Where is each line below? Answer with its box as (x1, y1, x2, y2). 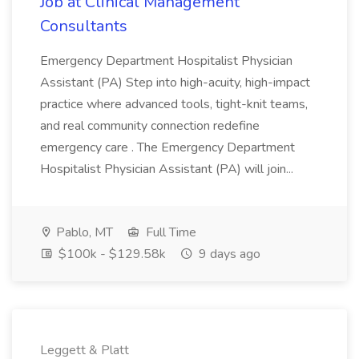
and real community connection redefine (40, 117, 260, 135)
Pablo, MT (53, 224, 113, 241)
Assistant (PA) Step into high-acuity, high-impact (40, 74, 310, 91)
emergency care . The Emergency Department (40, 139, 295, 156)
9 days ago (196, 245, 260, 263)
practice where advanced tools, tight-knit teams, (40, 95, 308, 113)
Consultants (40, 15, 127, 37)
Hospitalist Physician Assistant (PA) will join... (40, 160, 293, 178)
